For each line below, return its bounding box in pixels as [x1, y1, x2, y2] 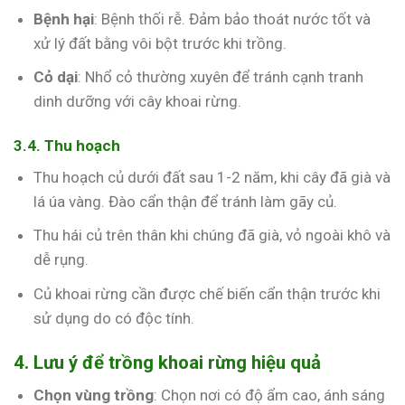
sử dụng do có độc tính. [33, 308, 195, 327]
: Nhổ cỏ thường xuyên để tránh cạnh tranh [78, 67, 364, 86]
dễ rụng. [33, 250, 89, 269]
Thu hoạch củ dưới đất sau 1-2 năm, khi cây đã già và [33, 168, 391, 187]
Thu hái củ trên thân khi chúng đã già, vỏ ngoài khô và [33, 226, 391, 245]
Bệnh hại [33, 9, 95, 28]
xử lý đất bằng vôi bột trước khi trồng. [33, 33, 287, 52]
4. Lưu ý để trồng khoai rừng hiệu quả [14, 351, 321, 373]
